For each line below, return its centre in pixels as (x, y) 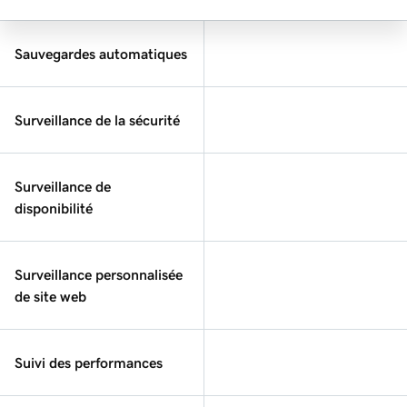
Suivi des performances (89, 362)
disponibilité (54, 208)
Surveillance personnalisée (99, 274)
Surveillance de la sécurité (97, 119)
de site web (50, 296)
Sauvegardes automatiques (101, 53)
